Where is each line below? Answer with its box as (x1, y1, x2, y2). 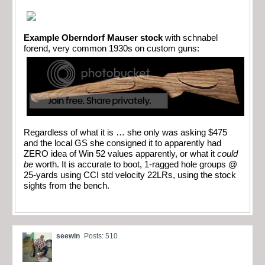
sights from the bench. (24, 181, 109, 191)
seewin (56, 231, 80, 240)
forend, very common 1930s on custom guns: (24, 43, 199, 53)
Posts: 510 (84, 231, 118, 240)
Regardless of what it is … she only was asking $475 (24, 128, 227, 138)
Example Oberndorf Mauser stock (24, 33, 163, 43)
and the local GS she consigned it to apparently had (24, 138, 221, 148)
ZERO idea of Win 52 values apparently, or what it (24, 149, 217, 159)
